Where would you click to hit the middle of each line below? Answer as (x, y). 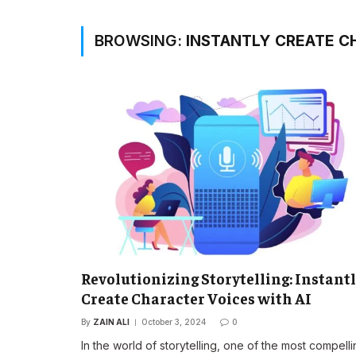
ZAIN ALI (111, 322)
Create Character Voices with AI (196, 298)
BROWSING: (140, 41)
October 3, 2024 (174, 322)
